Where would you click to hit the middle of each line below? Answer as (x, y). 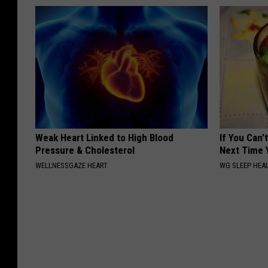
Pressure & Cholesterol (85, 150)
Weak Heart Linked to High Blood (104, 137)
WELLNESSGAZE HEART (71, 165)
